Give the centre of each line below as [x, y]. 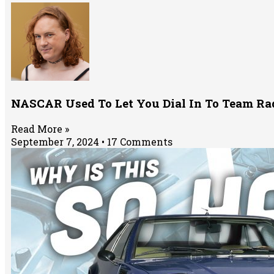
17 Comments [139, 141]
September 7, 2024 [56, 141]
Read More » [40, 128]
